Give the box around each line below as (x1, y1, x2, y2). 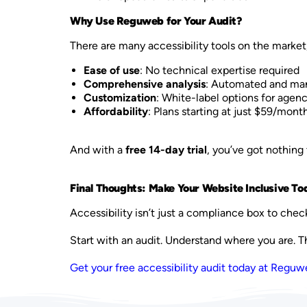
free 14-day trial (125, 143, 207, 156)
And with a (70, 143, 125, 156)
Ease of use (84, 64, 140, 77)
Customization (84, 91, 156, 104)
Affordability (84, 105, 148, 118)
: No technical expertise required (140, 64, 299, 77)
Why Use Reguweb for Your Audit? (70, 14, 242, 27)
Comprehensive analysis (84, 77, 206, 90)
